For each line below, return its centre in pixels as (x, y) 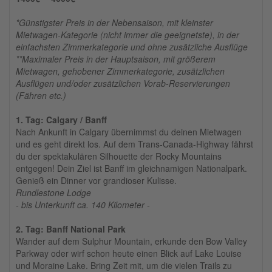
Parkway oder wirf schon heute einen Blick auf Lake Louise (129, 253)
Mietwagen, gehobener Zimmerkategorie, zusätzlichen (120, 71)
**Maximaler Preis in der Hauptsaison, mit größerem (116, 59)
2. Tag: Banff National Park (71, 229)
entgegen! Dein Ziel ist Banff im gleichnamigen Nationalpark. (131, 168)
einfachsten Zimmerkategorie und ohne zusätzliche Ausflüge (132, 47)
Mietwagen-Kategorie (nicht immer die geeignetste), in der (127, 35)
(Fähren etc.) (41, 96)
